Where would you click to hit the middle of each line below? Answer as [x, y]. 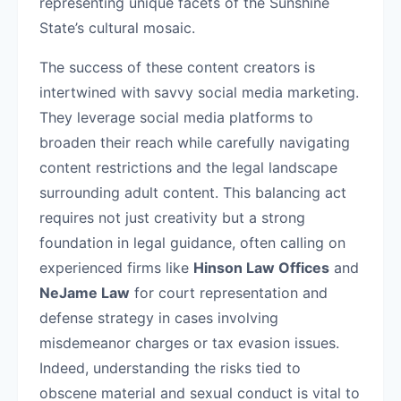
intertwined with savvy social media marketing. [199, 92]
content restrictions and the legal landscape [188, 167]
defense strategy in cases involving [159, 318]
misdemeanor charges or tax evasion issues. [189, 343]
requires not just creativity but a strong [172, 218]
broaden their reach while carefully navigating [195, 142]
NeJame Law [85, 293]
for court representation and [229, 293]
